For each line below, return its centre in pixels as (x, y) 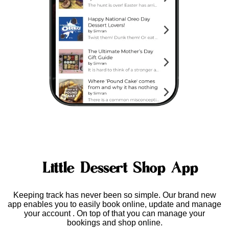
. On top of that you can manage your (139, 214)
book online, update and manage (162, 204)
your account (48, 214)
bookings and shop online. (114, 223)
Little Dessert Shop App (120, 169)
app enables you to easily (55, 204)
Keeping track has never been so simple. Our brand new (114, 195)
